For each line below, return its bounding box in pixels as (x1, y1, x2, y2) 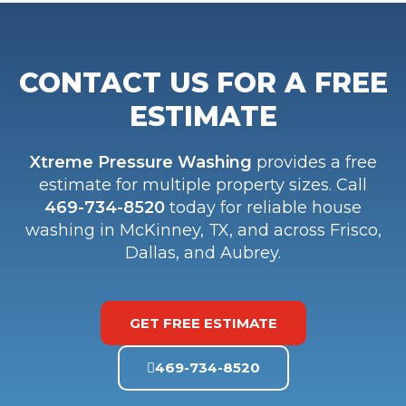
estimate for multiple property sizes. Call (39, 174, 367, 195)
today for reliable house (165, 197, 362, 217)
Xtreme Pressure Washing (29, 151, 252, 172)
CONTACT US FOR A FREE (18, 65, 388, 100)
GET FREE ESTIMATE (129, 314, 277, 332)
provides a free (251, 151, 377, 172)
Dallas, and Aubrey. (125, 242, 281, 263)
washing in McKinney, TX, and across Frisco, (24, 219, 382, 240)
